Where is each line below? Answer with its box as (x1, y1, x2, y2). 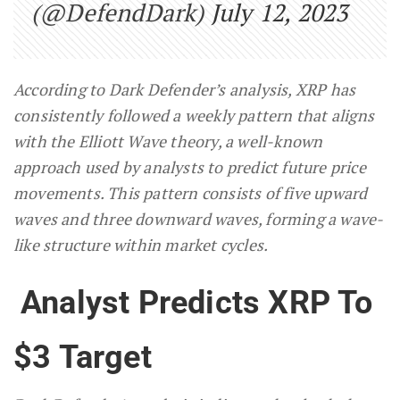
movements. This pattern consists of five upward (13, 181, 368, 204)
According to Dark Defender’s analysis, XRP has (13, 78, 356, 100)
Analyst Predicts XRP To (21, 283, 373, 321)
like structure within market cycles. (13, 233, 269, 255)
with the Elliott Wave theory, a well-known (13, 129, 323, 152)
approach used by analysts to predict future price (13, 155, 366, 178)
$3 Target (13, 337, 152, 376)
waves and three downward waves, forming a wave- (13, 207, 384, 229)
